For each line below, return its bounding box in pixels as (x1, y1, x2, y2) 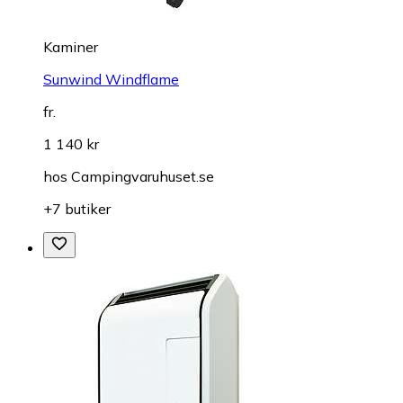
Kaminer (43, 37, 98, 56)
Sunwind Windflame (43, 69, 179, 88)
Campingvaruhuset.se (71, 166, 214, 185)
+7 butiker (43, 199, 111, 218)
